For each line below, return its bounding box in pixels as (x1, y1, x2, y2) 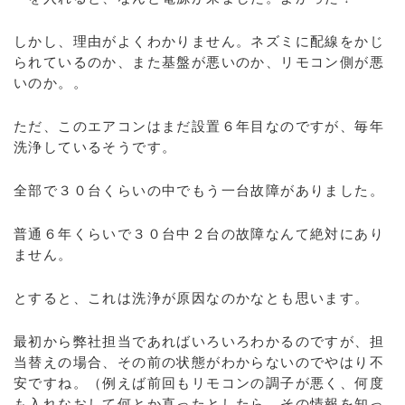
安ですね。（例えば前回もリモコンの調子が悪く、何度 (14, 375, 384, 391)
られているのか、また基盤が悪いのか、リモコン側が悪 (14, 54, 384, 70)
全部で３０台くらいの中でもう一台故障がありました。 (14, 183, 384, 198)
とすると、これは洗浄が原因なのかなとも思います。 (14, 290, 370, 306)
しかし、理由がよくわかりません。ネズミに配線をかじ (14, 33, 384, 49)
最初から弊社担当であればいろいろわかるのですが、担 (14, 334, 384, 349)
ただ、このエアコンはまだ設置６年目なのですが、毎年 (14, 118, 384, 134)
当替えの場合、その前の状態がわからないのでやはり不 (14, 354, 384, 370)
